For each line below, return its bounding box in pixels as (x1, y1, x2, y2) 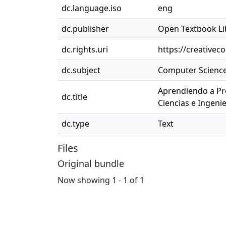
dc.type (62, 118, 89, 129)
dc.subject (62, 65, 100, 76)
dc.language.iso (62, 3, 122, 14)
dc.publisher (62, 23, 109, 34)
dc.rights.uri (62, 44, 108, 55)
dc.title (62, 91, 87, 102)
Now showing (58, 174, 112, 186)
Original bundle (58, 157, 124, 169)
